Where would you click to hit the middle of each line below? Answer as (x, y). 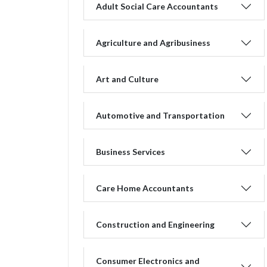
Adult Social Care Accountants (157, 6)
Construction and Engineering (155, 224)
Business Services (131, 152)
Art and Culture (127, 79)
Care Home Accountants (145, 188)
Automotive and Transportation (160, 115)
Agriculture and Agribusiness (153, 43)
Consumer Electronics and (148, 261)
